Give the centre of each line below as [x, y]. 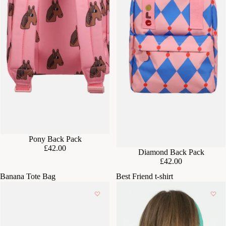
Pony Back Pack [55, 139]
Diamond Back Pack [171, 152]
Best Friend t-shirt [145, 176]
